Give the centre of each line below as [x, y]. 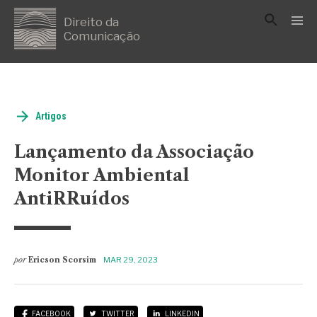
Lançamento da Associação [134, 152]
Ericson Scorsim [62, 260]
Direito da [91, 22]
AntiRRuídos [72, 199]
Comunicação [102, 36]
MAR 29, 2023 [131, 260]
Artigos [51, 116]
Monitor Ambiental [102, 175]
